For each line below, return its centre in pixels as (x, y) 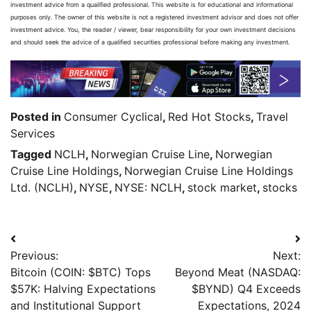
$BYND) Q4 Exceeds (246, 288)
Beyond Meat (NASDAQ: (238, 272)
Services (33, 133)
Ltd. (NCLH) (42, 187)
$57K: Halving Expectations (83, 288)
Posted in (37, 116)
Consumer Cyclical (113, 116)
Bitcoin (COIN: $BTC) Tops (81, 272)
